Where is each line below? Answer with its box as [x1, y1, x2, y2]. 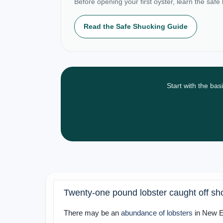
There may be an [64, 209, 121, 217]
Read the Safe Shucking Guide [84, 22, 188, 30]
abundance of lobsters [121, 209, 193, 217]
